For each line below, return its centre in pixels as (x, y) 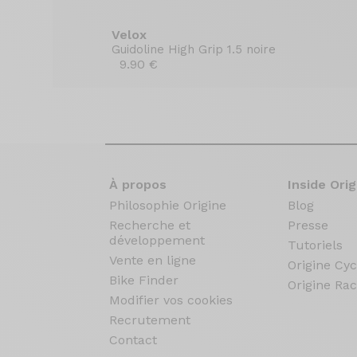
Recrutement (150, 320)
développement (157, 240)
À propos (138, 184)
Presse (308, 225)
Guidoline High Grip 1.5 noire (194, 49)
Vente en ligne (153, 260)
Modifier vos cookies (171, 300)
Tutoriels (315, 245)
